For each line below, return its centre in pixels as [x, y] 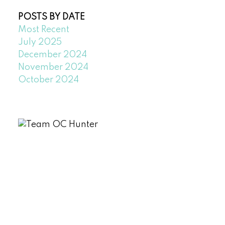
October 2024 [48, 80]
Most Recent [43, 30]
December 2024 [52, 55]
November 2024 [53, 68]
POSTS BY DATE [51, 17]
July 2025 [40, 42]
